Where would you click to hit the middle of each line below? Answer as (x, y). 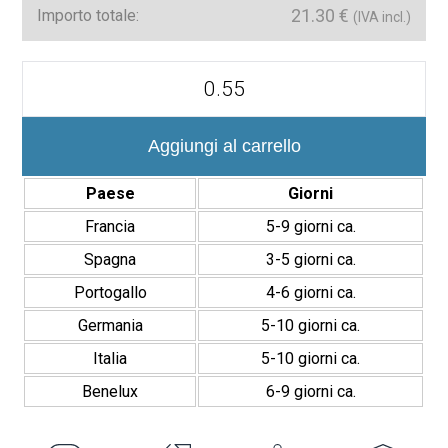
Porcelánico (63, 146)
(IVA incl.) (381, 17)
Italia (110, 359)
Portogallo (110, 293)
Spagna (110, 260)
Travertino (56, 184)
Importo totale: (88, 16)
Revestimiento (72, 127)
